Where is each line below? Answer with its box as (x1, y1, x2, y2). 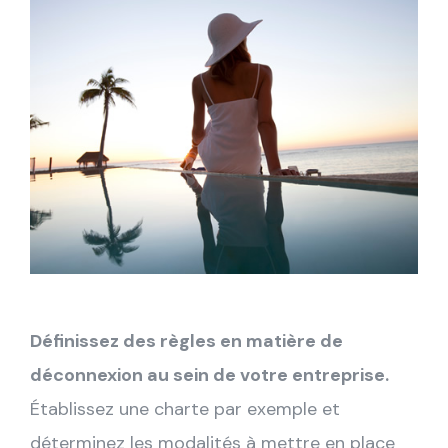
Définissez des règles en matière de (30, 328, 343, 353)
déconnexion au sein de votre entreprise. (30, 362, 389, 387)
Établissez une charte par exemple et (30, 396, 340, 421)
